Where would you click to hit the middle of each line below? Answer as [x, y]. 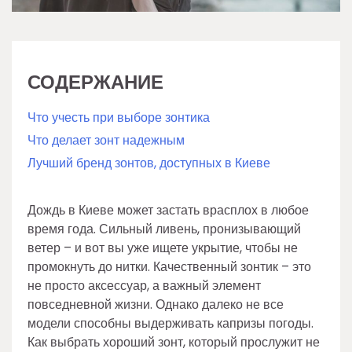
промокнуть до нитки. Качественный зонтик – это [169, 267]
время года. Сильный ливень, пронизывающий [164, 229]
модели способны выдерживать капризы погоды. [170, 323]
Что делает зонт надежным [106, 140]
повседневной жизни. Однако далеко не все [156, 304]
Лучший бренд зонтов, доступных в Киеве [149, 163]
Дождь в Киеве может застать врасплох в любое [168, 210]
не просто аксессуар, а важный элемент [144, 286]
